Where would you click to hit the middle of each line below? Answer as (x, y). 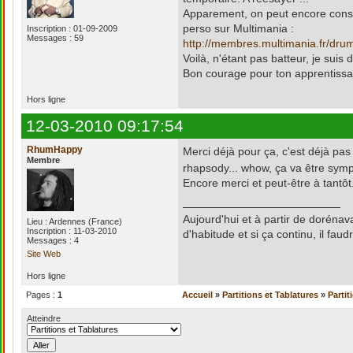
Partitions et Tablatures (270, 295)
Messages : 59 (55, 38)
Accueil (197, 295)
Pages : (42, 295)
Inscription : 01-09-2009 (72, 28)
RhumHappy (55, 150)
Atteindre (44, 318)
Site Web (44, 254)
